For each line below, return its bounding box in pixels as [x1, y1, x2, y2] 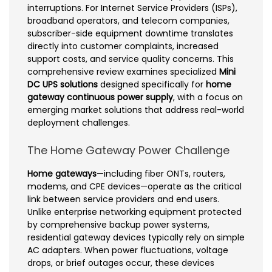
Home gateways [27, 167, 97, 180]
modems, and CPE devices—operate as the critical [27, 180, 242, 192]
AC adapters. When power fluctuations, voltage [27, 243, 228, 256]
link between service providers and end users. [27, 192, 219, 205]
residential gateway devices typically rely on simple [27, 231, 245, 243]
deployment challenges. [27, 116, 130, 129]
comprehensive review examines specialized [27, 65, 219, 78]
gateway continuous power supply [27, 90, 173, 103]
